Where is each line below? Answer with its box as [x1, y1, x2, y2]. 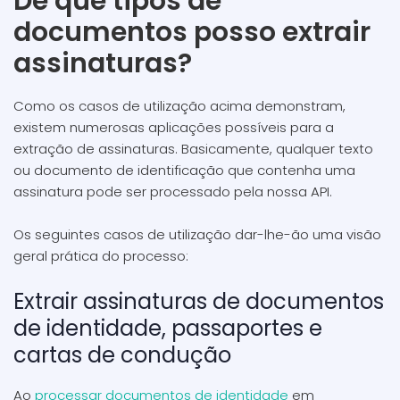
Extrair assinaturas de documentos [13, 287, 384, 316]
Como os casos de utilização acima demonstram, [13, 96, 346, 115]
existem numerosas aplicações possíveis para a [13, 118, 334, 137]
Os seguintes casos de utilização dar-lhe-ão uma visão [13, 225, 381, 244]
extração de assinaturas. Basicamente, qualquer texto [13, 139, 373, 158]
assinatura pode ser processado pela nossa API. [13, 182, 332, 201]
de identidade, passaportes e [13, 313, 322, 343]
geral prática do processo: [13, 246, 188, 265]
